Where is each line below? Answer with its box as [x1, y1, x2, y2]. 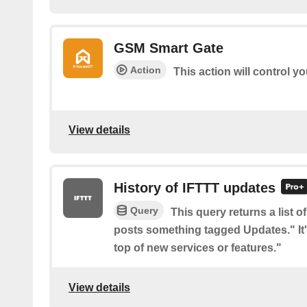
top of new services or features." [114, 242, 282, 254]
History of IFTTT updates [114, 180, 275, 195]
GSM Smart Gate [114, 40, 223, 56]
